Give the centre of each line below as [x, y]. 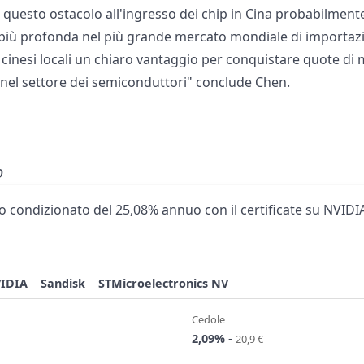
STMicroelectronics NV [164, 284]
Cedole [208, 319]
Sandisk [63, 284]
